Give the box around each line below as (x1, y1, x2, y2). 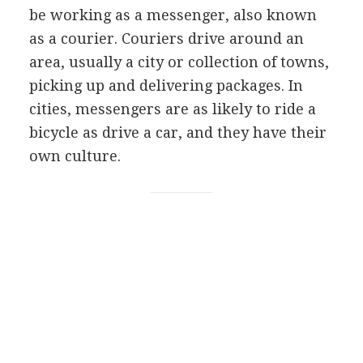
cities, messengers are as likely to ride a (28, 100, 316, 117)
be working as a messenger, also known (28, 6, 317, 23)
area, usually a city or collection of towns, (28, 53, 329, 70)
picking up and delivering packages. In (28, 76, 303, 94)
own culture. (28, 147, 121, 164)
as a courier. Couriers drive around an (28, 29, 304, 47)
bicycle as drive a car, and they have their (28, 123, 327, 141)
